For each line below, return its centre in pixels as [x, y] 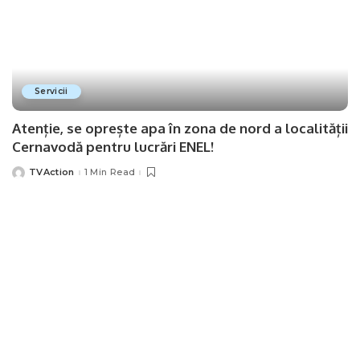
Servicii [51, 91]
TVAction [52, 172]
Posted [29, 176]
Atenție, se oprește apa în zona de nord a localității [180, 128]
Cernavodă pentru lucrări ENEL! [113, 146]
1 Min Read [110, 172]
